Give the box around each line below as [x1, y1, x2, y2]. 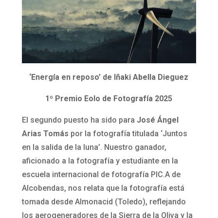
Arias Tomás [21, 129, 69, 139]
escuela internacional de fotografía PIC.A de [21, 170, 181, 180]
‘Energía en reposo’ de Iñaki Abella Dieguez [29, 73, 189, 82]
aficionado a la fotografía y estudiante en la [21, 156, 178, 166]
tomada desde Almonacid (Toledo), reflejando [21, 197, 186, 207]
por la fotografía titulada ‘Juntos [68, 129, 187, 139]
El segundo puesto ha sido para [21, 115, 137, 125]
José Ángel [136, 115, 179, 125]
